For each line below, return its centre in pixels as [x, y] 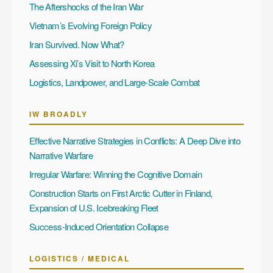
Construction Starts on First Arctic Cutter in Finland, [121, 193]
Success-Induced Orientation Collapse [99, 226]
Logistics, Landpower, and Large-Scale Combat [115, 82]
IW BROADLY [58, 114]
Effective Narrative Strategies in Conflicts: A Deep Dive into [135, 140]
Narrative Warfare [61, 155]
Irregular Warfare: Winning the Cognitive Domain [115, 174]
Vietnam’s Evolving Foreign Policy [90, 25]
